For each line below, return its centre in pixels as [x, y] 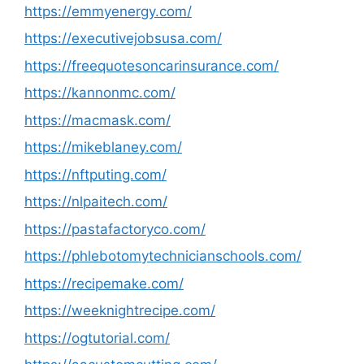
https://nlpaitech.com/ [96, 201]
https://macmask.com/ [97, 120]
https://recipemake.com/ [104, 283]
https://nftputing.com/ [95, 174]
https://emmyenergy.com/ [108, 11]
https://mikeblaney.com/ [103, 147]
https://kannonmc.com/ [100, 93]
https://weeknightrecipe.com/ [120, 310]
